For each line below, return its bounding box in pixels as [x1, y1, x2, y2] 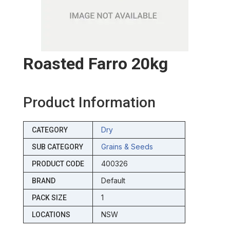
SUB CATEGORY [31, 143, 83, 151]
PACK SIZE [31, 194, 67, 202]
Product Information [23, 94, 156, 111]
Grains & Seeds [101, 142, 153, 151]
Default [101, 176, 125, 185]
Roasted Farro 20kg [23, 54, 168, 74]
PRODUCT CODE [31, 160, 84, 168]
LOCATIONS [31, 210, 70, 219]
